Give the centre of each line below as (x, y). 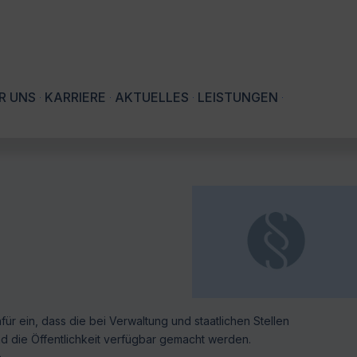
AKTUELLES (152, 98)
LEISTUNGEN (238, 98)
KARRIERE (75, 98)
